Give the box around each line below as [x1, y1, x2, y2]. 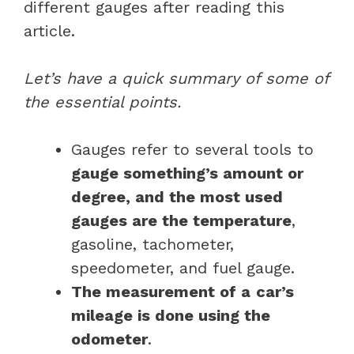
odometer [71, 329, 148, 348]
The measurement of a [71, 281, 250, 301]
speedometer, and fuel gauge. [71, 258, 295, 277]
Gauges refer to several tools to [71, 139, 314, 159]
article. [24, 21, 75, 40]
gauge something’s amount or [71, 163, 303, 183]
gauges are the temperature [71, 210, 292, 230]
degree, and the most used [71, 186, 283, 206]
